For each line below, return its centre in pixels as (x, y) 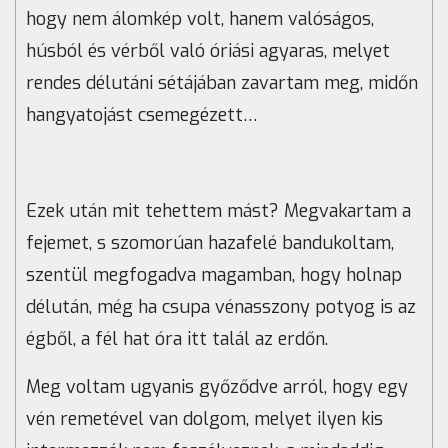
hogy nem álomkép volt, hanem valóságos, (200, 19)
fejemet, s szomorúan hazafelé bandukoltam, (210, 243)
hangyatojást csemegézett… (142, 115)
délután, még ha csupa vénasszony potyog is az (221, 307)
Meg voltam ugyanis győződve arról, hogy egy (217, 387)
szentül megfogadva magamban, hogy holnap (214, 275)
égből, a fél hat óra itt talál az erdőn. (177, 339)
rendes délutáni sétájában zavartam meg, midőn (222, 83)
